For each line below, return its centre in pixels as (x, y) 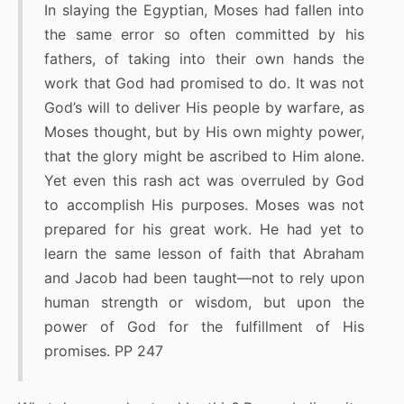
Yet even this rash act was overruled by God (204, 181)
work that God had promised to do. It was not (204, 83)
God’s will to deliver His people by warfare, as (204, 108)
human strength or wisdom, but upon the (204, 303)
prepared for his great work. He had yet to (204, 230)
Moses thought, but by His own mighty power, (204, 132)
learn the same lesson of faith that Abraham (204, 254)
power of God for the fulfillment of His (204, 327)
